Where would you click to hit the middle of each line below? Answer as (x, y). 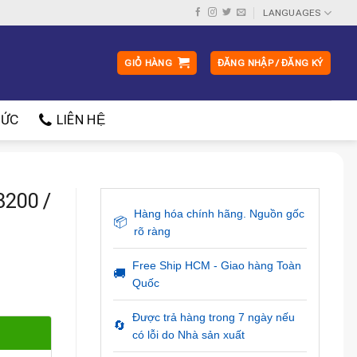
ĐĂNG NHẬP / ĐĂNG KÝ (270, 63)
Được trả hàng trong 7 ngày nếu (213, 317)
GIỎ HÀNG (149, 63)
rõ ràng (152, 231)
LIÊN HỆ (80, 120)
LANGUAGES (292, 13)
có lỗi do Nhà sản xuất (188, 335)
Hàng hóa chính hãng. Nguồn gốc (219, 214)
